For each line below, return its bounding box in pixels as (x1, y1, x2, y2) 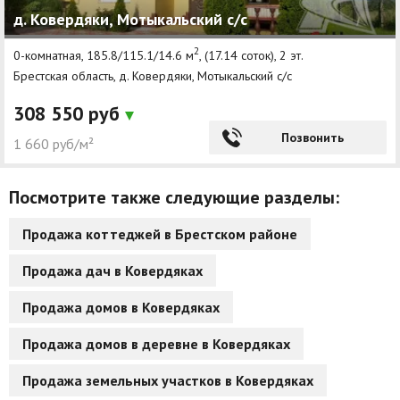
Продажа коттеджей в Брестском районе (22, 225, 297, 244)
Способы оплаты (27, 202, 130, 220)
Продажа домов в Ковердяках (22, 298, 220, 317)
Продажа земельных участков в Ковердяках (22, 371, 313, 390)
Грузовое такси (27, 165, 119, 183)
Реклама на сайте (27, 238, 135, 256)
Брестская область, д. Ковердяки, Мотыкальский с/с (13, 68, 292, 85)
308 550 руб (13, 101, 125, 127)
